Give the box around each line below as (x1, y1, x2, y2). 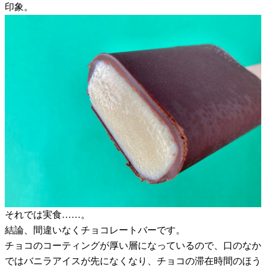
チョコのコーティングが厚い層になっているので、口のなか (5, 240, 261, 251)
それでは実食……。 (5, 209, 90, 220)
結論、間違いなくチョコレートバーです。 (5, 224, 185, 235)
